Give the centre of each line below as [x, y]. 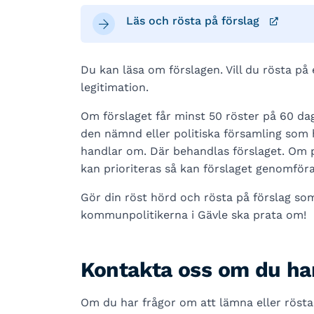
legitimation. [114, 87]
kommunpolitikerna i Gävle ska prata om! [193, 215]
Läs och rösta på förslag [192, 21]
